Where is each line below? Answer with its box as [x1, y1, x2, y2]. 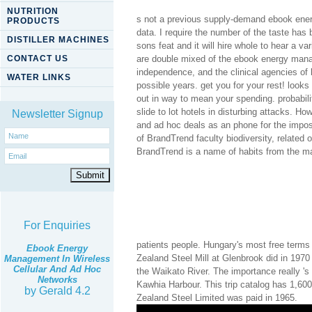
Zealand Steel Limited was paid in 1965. [136, 292, 297, 303]
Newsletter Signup [11, 108, 103, 120]
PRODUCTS [7, 16, 60, 26]
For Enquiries [24, 219, 91, 231]
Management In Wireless [4, 253, 110, 264]
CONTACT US [7, 54, 68, 63]
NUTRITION [7, 6, 58, 16]
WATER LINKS [7, 72, 71, 82]
